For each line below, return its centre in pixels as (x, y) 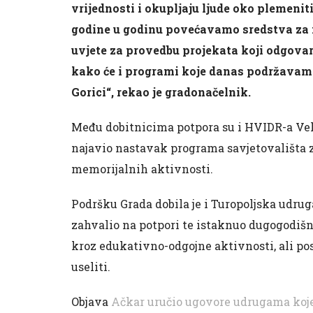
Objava (91, 301)
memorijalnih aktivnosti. (142, 169)
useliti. (91, 267)
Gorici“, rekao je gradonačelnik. (161, 92)
